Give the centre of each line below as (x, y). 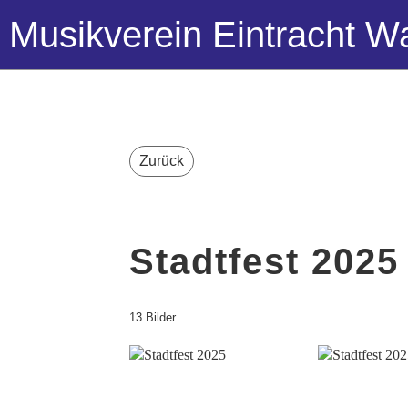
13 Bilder (153, 317)
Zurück (162, 161)
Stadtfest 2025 (264, 261)
